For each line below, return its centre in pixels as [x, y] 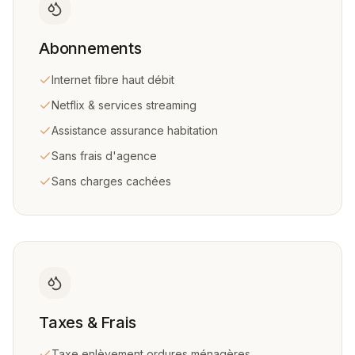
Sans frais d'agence [104, 156]
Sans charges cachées [111, 181]
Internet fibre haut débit [113, 80]
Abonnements [90, 48]
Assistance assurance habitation [135, 130]
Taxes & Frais [88, 323]
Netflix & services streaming [124, 105]
